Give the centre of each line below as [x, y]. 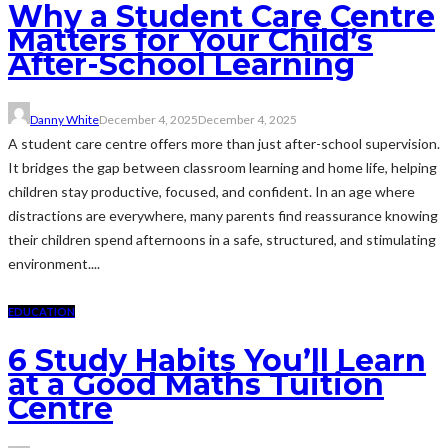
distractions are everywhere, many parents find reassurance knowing [223, 216]
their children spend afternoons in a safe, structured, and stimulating [222, 240]
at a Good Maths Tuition [196, 385]
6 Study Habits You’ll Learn [217, 361]
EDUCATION [41, 312]
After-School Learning [181, 65]
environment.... [54, 264]
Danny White [64, 120]
